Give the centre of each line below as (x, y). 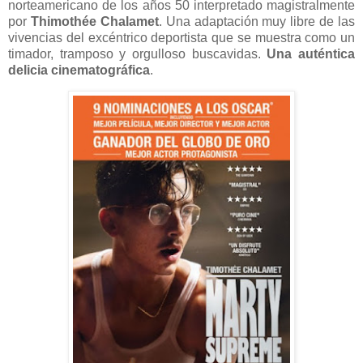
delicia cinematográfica (79, 70)
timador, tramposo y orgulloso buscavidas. (138, 53)
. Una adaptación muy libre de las (256, 21)
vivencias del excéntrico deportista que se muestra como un (181, 37)
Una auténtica (311, 53)
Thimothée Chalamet (94, 21)
